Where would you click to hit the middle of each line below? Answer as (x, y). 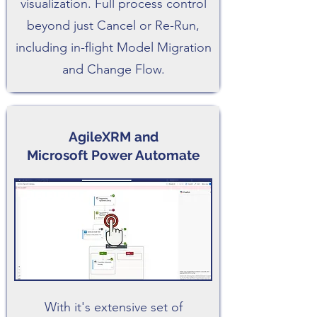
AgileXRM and (113, 137)
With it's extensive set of (113, 307)
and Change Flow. (113, 69)
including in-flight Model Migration (113, 47)
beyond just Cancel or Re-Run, (113, 25)
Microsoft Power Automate (113, 155)
